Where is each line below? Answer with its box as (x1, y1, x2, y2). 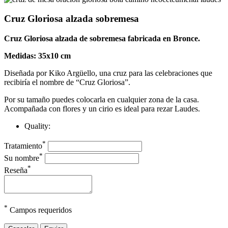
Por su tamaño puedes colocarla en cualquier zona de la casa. (4, 95, 199, 104)
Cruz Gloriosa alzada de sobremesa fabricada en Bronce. (4, 34, 200, 43)
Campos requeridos (8, 206, 72, 215)
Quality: (24, 122, 50, 131)
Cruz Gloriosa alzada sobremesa (4, 13, 139, 24)
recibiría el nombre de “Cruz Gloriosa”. (4, 78, 130, 87)
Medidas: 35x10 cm (4, 51, 71, 61)
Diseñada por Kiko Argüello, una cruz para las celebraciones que (4, 69, 212, 78)
